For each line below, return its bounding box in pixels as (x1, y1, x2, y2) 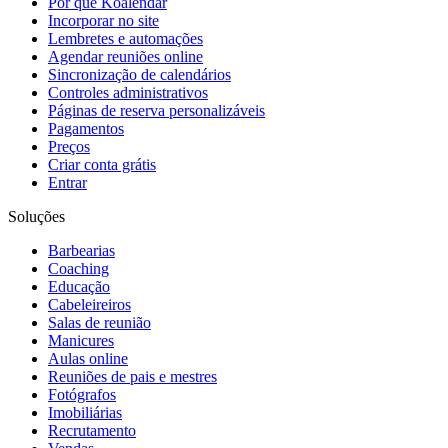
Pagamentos (48, 120, 124, 138)
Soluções (8, 208, 65, 226)
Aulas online (48, 350, 128, 368)
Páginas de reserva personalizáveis (48, 102, 265, 120)
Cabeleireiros (48, 296, 131, 314)
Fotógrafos (48, 386, 116, 404)
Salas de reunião (48, 314, 151, 332)
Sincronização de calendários (48, 66, 231, 84)
